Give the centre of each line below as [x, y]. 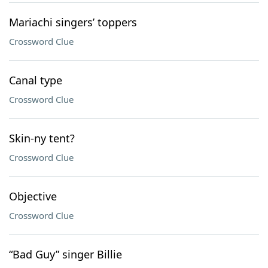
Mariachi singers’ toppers [73, 22]
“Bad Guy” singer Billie [66, 254]
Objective [33, 196]
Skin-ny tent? [42, 138]
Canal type [36, 80]
